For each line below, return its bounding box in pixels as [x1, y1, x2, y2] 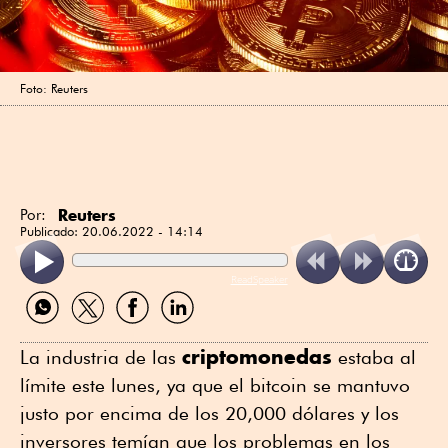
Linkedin [154, 321, 212, 341]
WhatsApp [19, 321, 91, 341]
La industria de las [20, 345, 182, 368]
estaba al [332, 345, 416, 368]
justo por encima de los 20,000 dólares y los [20, 401, 399, 424]
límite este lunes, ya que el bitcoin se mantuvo [20, 373, 410, 396]
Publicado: [20, 222, 82, 239]
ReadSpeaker [230, 271, 288, 286]
